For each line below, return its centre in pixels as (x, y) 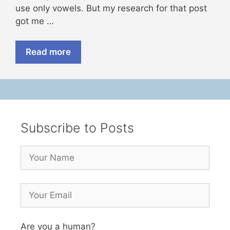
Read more (48, 52)
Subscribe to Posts (77, 128)
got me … (35, 21)
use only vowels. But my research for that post (111, 8)
